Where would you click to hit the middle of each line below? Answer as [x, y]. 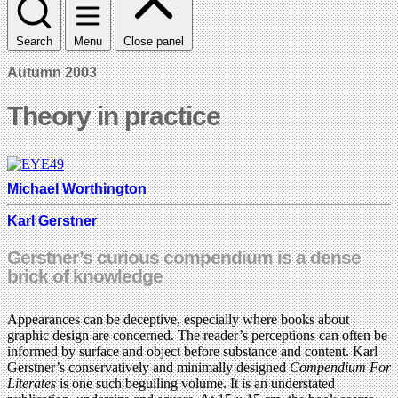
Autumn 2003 [52, 72]
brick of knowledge [85, 276]
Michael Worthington [77, 188]
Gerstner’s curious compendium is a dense [184, 258]
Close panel [154, 41]
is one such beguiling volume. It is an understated [195, 384]
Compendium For [340, 368]
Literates [32, 384]
